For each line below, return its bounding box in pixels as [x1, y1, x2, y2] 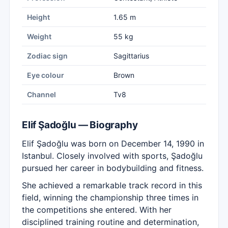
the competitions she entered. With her [22, 205, 172, 215]
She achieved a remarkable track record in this [22, 180, 202, 190]
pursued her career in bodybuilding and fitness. [22, 163, 204, 173]
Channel [27, 90, 56, 99]
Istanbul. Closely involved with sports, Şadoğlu [22, 151, 203, 161]
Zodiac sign [27, 51, 68, 60]
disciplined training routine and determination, [22, 217, 199, 227]
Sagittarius [113, 51, 149, 60]
